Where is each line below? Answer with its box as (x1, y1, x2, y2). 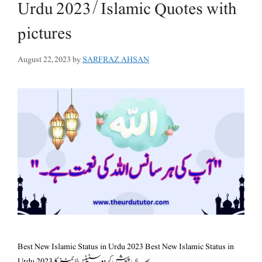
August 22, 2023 (18, 52, 71, 66)
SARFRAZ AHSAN (82, 52, 149, 66)
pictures (18, 19, 72, 47)
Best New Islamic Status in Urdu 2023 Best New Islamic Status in (18, 239, 234, 253)
